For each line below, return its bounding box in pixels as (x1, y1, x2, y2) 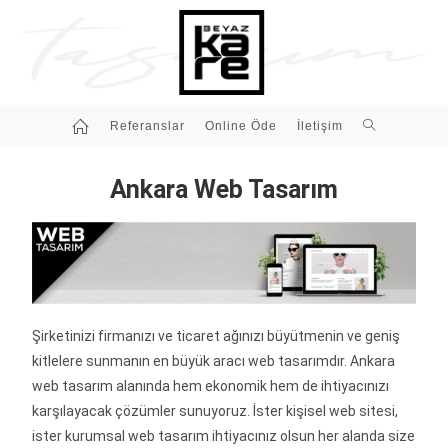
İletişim (296, 118, 343, 133)
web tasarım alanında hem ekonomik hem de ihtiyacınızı (32, 377, 390, 394)
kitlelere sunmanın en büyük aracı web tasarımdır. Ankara (32, 352, 396, 369)
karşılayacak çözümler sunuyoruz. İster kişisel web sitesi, (32, 402, 399, 419)
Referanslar (109, 118, 185, 133)
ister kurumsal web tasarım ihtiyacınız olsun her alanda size (32, 427, 416, 444)
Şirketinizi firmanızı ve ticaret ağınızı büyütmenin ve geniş (32, 327, 401, 344)
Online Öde (204, 118, 277, 133)
